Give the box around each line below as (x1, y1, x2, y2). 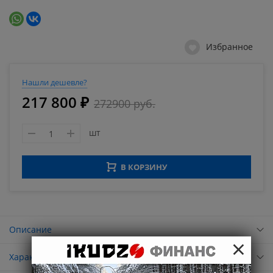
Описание (9, 224, 52, 236)
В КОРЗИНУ (120, 161, 167, 173)
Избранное (206, 41, 253, 53)
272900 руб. (94, 96, 155, 112)
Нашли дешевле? (22, 77, 87, 88)
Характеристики (9, 251, 77, 263)
